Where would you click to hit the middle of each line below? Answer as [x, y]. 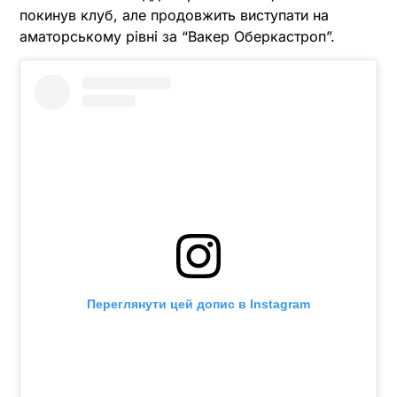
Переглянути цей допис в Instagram [198, 304]
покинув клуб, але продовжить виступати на [174, 16]
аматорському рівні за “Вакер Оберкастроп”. [177, 37]
